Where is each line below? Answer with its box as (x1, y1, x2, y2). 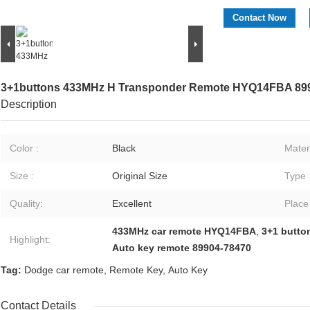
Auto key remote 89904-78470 (112, 242, 251, 254)
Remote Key (109, 264, 163, 276)
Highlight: (10, 234, 51, 246)
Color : (10, 143, 39, 154)
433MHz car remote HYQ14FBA (112, 226, 256, 237)
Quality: (10, 198, 43, 210)
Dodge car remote (24, 264, 104, 276)
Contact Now (232, 12, 286, 24)
